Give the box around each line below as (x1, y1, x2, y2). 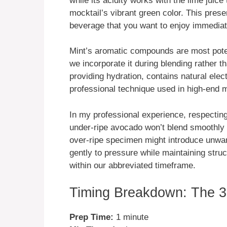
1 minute (113, 212, 148, 222)
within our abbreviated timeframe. (69, 160, 196, 170)
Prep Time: (69, 212, 113, 222)
